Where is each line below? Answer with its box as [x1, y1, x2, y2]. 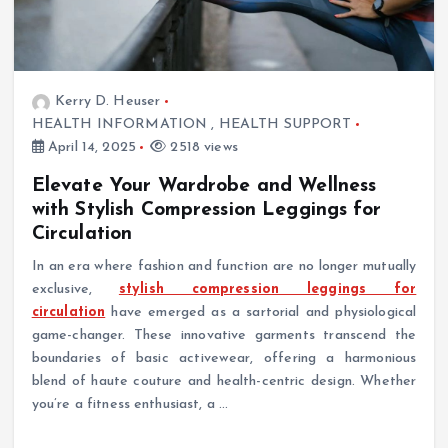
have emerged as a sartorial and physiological [105, 304, 417, 320]
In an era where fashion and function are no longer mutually [31, 258, 417, 274]
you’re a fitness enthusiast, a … [31, 396, 229, 412]
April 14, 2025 [43, 140, 136, 156]
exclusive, [31, 281, 119, 297]
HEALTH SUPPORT [218, 117, 352, 133]
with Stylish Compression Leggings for [31, 199, 381, 220]
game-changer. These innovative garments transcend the [31, 327, 417, 343]
